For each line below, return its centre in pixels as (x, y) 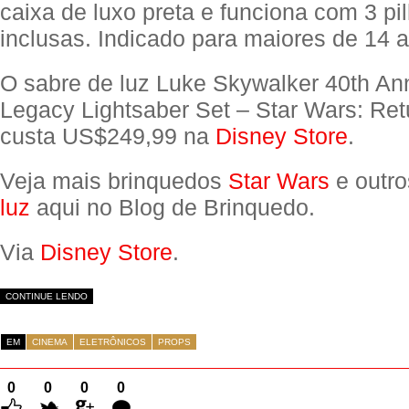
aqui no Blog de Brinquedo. (173, 207)
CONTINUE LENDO (47, 296)
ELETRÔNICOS (113, 342)
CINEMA (50, 342)
